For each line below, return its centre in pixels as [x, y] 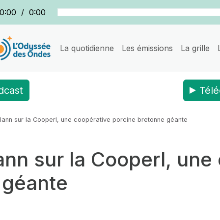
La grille [195, 48]
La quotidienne [87, 48]
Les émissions [148, 48]
